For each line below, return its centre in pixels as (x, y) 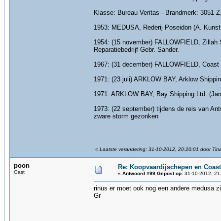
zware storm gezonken (126, 116)
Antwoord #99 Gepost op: (153, 173)
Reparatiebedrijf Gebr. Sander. (136, 50)
